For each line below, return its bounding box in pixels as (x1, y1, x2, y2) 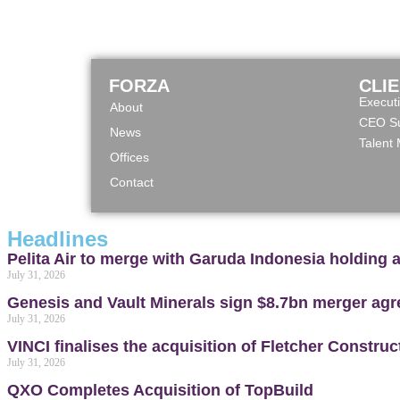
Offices (110, 150, 149, 164)
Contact (110, 175, 154, 189)
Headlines (7, 227, 108, 251)
